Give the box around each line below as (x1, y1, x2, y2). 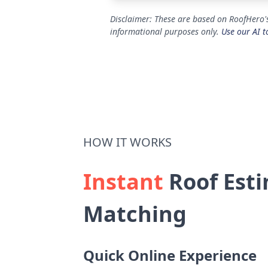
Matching (83, 199, 187, 229)
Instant (83, 167, 163, 196)
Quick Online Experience (83, 245, 257, 265)
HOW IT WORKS (83, 134, 172, 150)
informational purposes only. (110, 26, 221, 37)
